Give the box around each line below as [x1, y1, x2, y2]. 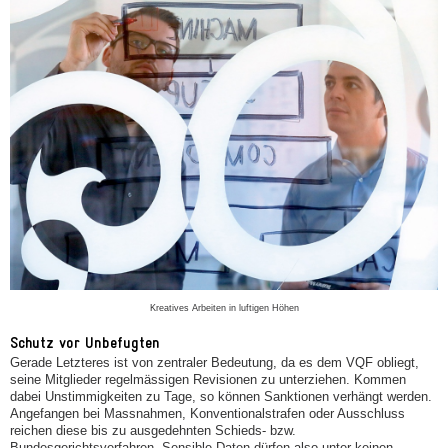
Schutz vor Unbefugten [10, 333, 160, 353]
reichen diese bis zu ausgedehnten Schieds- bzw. [10, 423, 296, 439]
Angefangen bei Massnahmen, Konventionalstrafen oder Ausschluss [10, 406, 405, 422]
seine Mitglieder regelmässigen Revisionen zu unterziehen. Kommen [10, 372, 406, 388]
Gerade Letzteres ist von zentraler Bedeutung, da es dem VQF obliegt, [10, 355, 419, 371]
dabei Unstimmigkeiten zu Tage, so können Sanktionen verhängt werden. [10, 389, 432, 405]
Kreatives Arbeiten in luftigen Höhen [149, 303, 299, 314]
